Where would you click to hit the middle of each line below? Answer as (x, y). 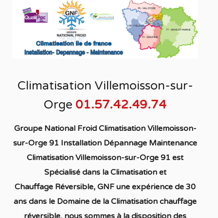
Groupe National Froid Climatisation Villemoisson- (105, 129)
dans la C (98, 173)
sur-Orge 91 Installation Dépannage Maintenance (105, 143)
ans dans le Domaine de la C (65, 202)
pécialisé (64, 173)
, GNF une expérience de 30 (145, 187)
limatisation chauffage (157, 202)
